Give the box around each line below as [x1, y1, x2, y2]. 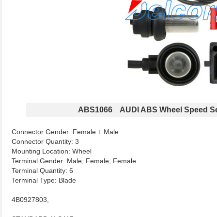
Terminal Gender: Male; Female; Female [12, 157, 136, 165]
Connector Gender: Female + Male [12, 128, 119, 136]
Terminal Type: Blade [12, 176, 76, 184]
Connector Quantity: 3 [12, 138, 79, 145]
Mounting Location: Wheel [12, 147, 92, 155]
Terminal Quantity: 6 [12, 167, 73, 174]
